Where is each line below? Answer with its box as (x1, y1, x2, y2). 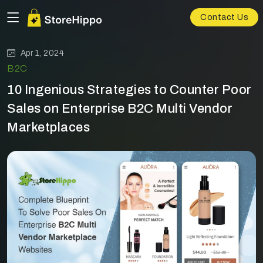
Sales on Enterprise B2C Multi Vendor (7, 102, 232, 116)
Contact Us (200, 13, 248, 22)
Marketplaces (7, 120, 90, 134)
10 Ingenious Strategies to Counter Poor (7, 83, 252, 97)
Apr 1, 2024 (20, 49, 64, 58)
